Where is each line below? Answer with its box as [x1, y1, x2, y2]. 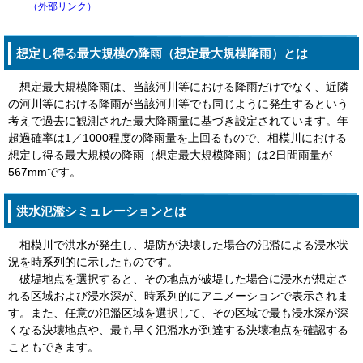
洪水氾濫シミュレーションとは [16, 203, 186, 218]
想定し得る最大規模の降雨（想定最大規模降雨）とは [16, 45, 308, 60]
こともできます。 [8, 340, 99, 353]
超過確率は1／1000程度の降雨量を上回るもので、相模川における [8, 131, 347, 144]
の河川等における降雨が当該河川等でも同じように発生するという [8, 97, 348, 110]
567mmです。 [8, 165, 81, 178]
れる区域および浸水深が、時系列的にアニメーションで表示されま [8, 289, 348, 302]
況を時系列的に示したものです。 [8, 255, 178, 268]
